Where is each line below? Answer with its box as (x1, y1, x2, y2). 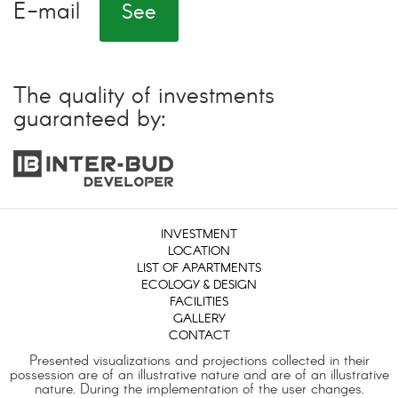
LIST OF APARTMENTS (137, 259, 261, 278)
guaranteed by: (13, 104, 166, 138)
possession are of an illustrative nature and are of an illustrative (9, 365, 389, 386)
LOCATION (168, 243, 230, 261)
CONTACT (168, 327, 230, 346)
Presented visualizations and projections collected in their (28, 351, 370, 372)
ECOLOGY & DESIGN (141, 276, 257, 295)
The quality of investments (13, 81, 275, 115)
